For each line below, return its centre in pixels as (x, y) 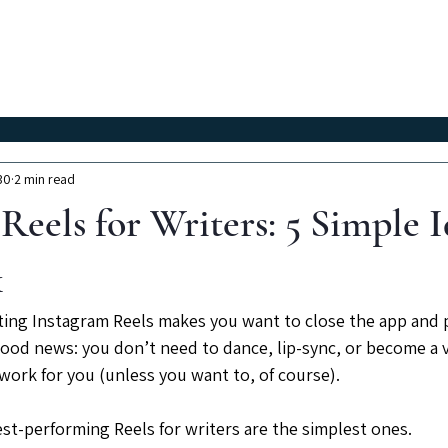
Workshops (146, 57)
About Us (411, 57)
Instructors (282, 57)
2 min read (44, 178)
